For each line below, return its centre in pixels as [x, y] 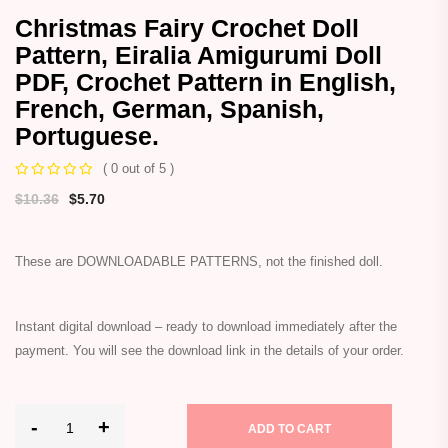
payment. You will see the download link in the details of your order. [209, 350]
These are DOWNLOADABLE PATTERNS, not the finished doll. [199, 261]
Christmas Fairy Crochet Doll [187, 27]
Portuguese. [87, 135]
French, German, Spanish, [169, 108]
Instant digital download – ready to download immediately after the [206, 326]
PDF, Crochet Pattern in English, [205, 81]
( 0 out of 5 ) [138, 168]
